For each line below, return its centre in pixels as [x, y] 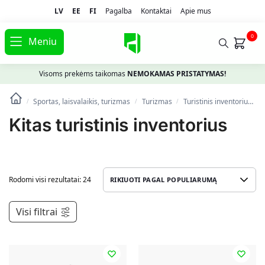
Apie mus [195, 11]
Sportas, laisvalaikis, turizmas [82, 102]
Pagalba [118, 11]
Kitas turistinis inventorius [118, 125]
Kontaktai [156, 11]
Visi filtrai [37, 212]
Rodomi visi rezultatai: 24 [50, 180]
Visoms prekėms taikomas [83, 74]
